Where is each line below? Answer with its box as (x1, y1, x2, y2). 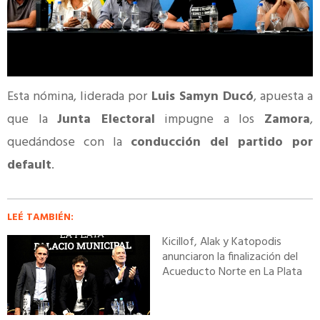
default (7, 154, 51, 176)
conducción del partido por (131, 131, 313, 153)
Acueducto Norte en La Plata (162, 263, 303, 282)
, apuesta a (253, 86, 313, 107)
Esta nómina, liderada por (7, 86, 151, 107)
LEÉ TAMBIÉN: (7, 209, 74, 226)
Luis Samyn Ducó (151, 86, 254, 107)
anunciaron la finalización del (162, 248, 299, 267)
